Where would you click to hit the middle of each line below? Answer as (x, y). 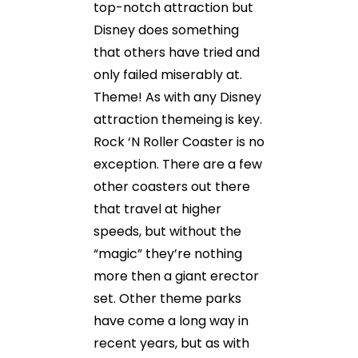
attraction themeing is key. (178, 119)
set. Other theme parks (167, 298)
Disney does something (166, 30)
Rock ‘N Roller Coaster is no (179, 142)
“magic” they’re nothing (168, 254)
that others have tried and (177, 52)
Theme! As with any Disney (177, 97)
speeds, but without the (167, 231)
